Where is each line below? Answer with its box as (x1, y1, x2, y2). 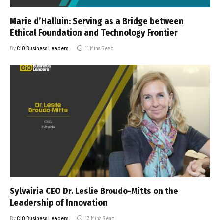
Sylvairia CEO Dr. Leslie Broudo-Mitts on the (10, 186, 178, 197)
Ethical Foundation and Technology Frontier (10, 27, 178, 38)
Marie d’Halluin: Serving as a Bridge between (10, 15, 184, 27)
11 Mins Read (85, 44, 114, 51)
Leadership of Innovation (10, 197, 108, 209)
